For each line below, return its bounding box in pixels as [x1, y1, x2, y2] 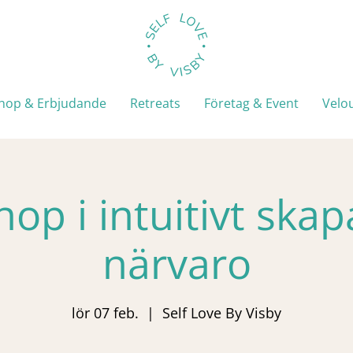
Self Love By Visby [162, 303, 281, 323]
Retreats [130, 94, 180, 112]
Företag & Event [204, 94, 299, 112]
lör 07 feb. [72, 303, 139, 323]
